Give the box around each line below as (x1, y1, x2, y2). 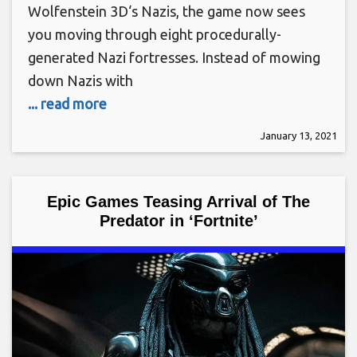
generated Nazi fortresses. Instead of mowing (28, 49, 320, 65)
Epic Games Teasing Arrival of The (47, 192, 310, 210)
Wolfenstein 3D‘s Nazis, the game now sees (28, 2, 305, 19)
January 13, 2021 (261, 129, 337, 141)
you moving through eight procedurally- (28, 25, 281, 42)
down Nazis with (28, 72, 133, 88)
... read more (28, 95, 107, 112)
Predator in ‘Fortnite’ (99, 211, 258, 229)
